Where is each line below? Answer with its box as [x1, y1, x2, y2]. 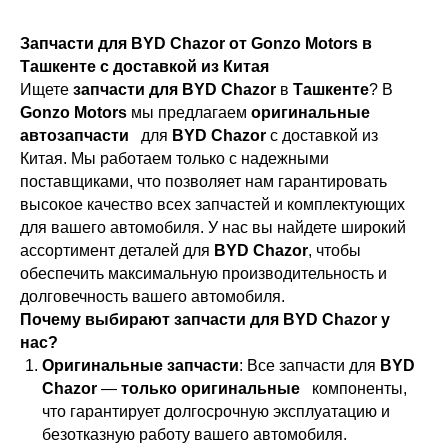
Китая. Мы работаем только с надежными [20, 150, 329, 168]
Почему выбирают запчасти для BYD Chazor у [20, 311, 390, 329]
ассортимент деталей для [20, 242, 214, 260]
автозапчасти [20, 127, 133, 145]
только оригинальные [121, 380, 304, 398]
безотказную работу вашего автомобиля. [42, 426, 347, 444]
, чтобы [308, 242, 361, 260]
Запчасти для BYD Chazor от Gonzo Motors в [20, 35, 372, 53]
